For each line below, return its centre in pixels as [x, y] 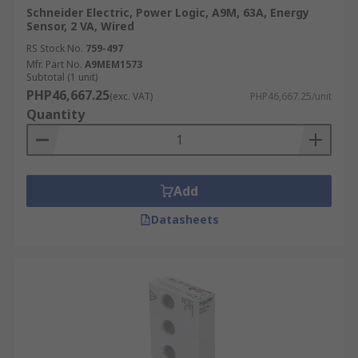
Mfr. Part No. [54, 64]
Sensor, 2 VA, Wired [80, 26]
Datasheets [185, 219]
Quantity [56, 114]
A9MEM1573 [113, 64]
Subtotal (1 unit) [62, 77]
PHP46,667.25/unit [291, 96]
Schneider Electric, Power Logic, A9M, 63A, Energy [168, 12]
